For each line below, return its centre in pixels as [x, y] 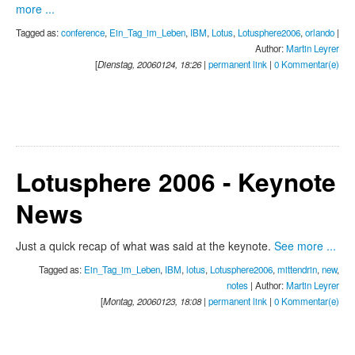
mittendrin [297, 270]
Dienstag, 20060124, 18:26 [149, 65]
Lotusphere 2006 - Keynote [176, 182]
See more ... [305, 246]
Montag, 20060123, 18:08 [152, 302]
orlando [320, 33]
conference [83, 33]
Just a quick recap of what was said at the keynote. [145, 246]
